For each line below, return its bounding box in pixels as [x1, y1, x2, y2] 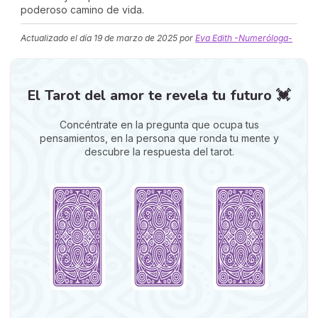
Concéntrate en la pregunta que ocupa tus [59, 119, 259, 131]
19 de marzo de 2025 [94, 33, 177, 43]
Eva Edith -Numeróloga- [195, 33, 292, 43]
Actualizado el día [21, 33, 94, 43]
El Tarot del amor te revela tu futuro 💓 [28, 86, 290, 105]
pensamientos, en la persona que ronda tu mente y [39, 132, 279, 144]
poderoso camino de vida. [21, 4, 144, 16]
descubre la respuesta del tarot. [84, 146, 234, 158]
